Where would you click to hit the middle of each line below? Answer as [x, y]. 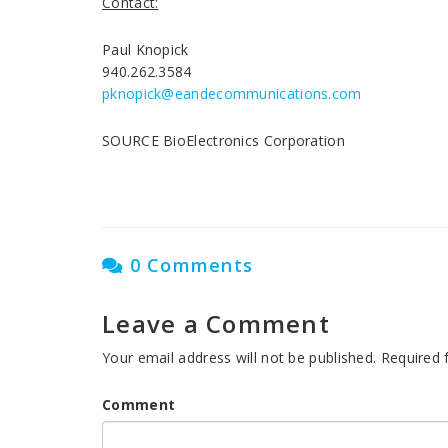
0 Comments [188, 265]
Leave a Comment [216, 323]
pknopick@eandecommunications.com [232, 93]
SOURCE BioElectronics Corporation [223, 140]
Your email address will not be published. [239, 357]
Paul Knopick [145, 49]
